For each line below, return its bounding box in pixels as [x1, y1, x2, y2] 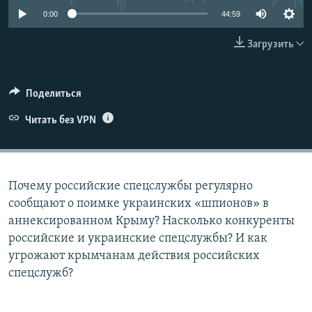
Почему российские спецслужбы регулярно [8, 179, 253, 193]
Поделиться [25, 88, 81, 100]
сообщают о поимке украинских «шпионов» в [8, 196, 269, 210]
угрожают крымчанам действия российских [8, 249, 260, 263]
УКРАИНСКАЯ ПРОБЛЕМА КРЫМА [25, 40, 157, 51]
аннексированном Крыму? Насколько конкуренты [8, 214, 295, 228]
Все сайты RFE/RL [24, 57, 119, 71]
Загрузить [247, 38, 294, 50]
